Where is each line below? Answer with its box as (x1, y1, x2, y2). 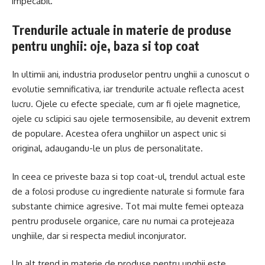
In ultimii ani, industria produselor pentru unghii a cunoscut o (12, 69, 250, 80)
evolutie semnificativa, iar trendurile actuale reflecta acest (12, 83, 244, 95)
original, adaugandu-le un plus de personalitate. (12, 143, 203, 154)
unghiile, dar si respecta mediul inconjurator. (12, 230, 186, 241)
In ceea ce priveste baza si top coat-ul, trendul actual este (12, 170, 245, 182)
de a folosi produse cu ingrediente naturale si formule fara (12, 185, 244, 197)
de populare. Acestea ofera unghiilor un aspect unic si (12, 128, 226, 140)
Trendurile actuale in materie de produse (12, 21, 231, 38)
